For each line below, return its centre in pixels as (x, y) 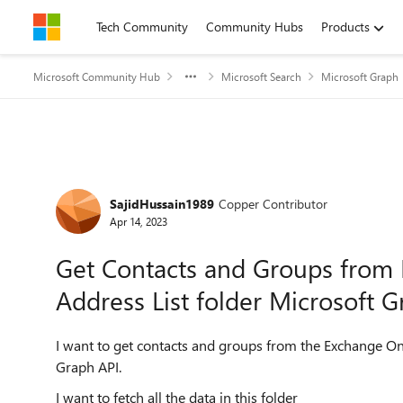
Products (345, 27)
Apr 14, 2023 (139, 221)
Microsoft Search (261, 76)
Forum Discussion (144, 183)
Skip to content (93, 27)
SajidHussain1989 (162, 203)
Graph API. (89, 367)
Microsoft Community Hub (97, 76)
